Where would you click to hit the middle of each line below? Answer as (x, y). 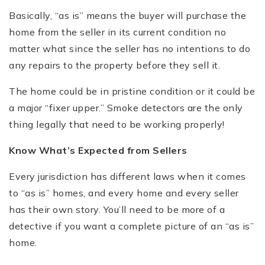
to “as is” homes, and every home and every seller (124, 193)
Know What (38, 150)
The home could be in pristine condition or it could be (132, 91)
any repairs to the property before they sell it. (114, 65)
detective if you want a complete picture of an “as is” (131, 226)
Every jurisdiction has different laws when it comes (127, 176)
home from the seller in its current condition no (117, 32)
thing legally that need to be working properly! (117, 124)
